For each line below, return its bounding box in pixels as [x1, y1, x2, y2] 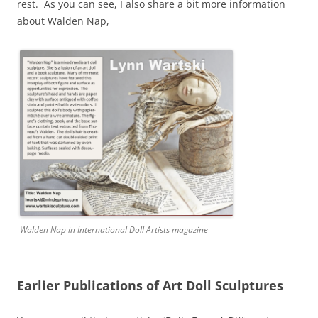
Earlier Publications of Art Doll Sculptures [17, 276, 283, 294]
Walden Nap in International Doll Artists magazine [20, 223, 208, 236]
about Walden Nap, [17, 14, 109, 28]
